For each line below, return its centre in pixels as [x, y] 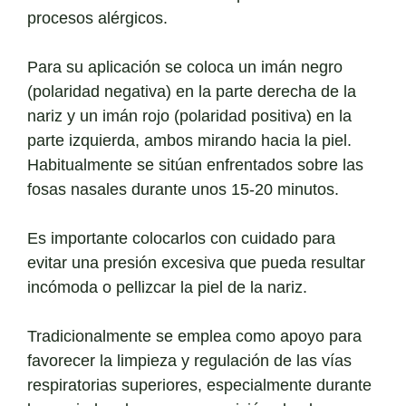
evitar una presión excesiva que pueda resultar [196, 263]
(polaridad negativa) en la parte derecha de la [192, 92]
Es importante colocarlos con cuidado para [181, 239]
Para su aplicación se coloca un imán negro [185, 68]
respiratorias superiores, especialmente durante [199, 386]
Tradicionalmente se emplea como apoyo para [194, 337]
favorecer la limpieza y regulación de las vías [189, 361]
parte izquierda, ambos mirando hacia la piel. [189, 141]
